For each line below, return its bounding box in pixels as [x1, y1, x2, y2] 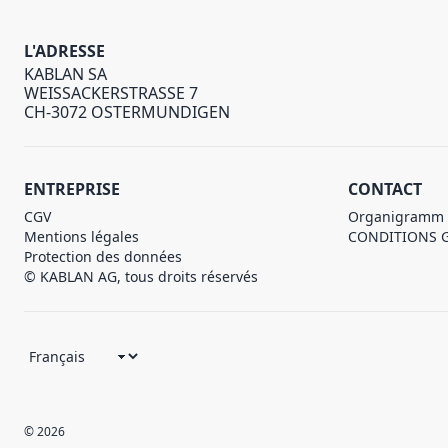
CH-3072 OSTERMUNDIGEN [24, 101, 230, 123]
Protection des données [24, 247, 182, 266]
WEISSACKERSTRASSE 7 [24, 82, 198, 104]
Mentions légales [24, 227, 139, 246]
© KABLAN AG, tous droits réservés [24, 267, 258, 286]
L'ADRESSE [24, 40, 105, 62]
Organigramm [348, 207, 444, 226]
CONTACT [348, 178, 422, 200]
